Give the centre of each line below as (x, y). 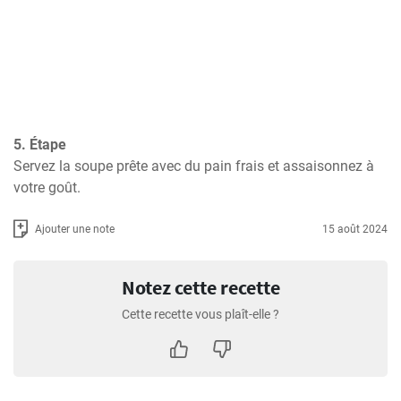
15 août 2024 (355, 229)
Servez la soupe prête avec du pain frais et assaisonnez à (194, 166)
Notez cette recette (200, 287)
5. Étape (40, 145)
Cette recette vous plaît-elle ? (200, 314)
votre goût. (47, 188)
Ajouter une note (75, 229)
